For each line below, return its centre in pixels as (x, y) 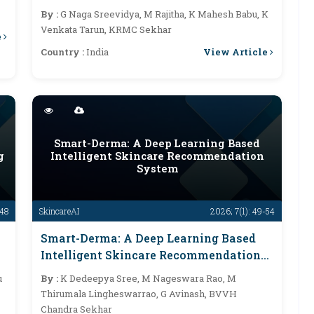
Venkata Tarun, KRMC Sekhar (106, 29)
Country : (63, 52)
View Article (237, 52)
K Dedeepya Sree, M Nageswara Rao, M (148, 278)
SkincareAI (59, 211)
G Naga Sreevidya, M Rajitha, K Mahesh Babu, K (164, 14)
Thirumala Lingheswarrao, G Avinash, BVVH (139, 294)
